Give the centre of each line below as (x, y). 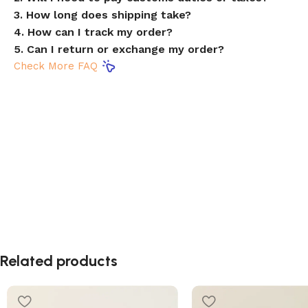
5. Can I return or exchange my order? (119, 49)
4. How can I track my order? (93, 32)
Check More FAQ (56, 66)
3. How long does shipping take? (102, 15)
